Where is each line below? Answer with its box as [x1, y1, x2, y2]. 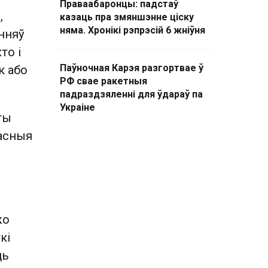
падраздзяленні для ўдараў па [60, 89, 203, 100]
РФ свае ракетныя [60, 75, 147, 87]
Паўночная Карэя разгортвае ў [60, 62, 203, 74]
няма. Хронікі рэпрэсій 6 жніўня [60, 25, 205, 36]
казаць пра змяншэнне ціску [60, 11, 194, 23]
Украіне [60, 102, 95, 113]
